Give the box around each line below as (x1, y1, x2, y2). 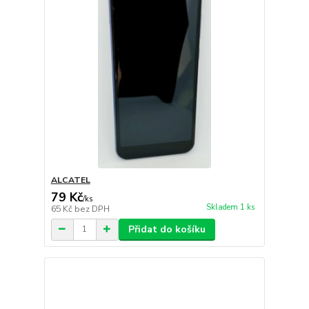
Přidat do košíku (128, 222, 206, 236)
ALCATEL (50, 174, 90, 186)
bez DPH (74, 203, 110, 215)
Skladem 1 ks (206, 201, 255, 212)
